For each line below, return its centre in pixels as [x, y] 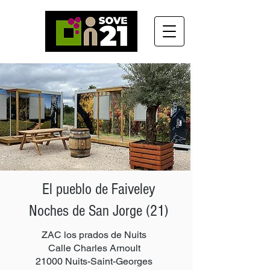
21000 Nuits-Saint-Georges [94, 261]
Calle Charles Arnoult [94, 248]
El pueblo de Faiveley [99, 189]
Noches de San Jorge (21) [99, 211]
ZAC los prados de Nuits [94, 235]
